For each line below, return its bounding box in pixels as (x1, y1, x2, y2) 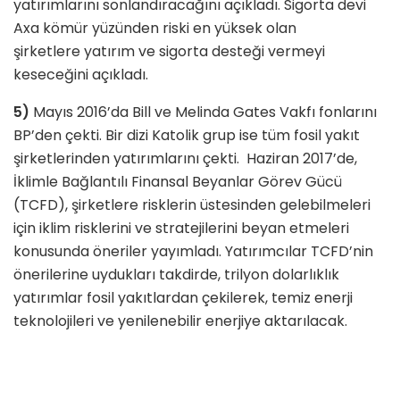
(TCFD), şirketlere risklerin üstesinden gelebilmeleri (13, 194, 371, 215)
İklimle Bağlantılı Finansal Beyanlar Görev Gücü (13, 171, 342, 192)
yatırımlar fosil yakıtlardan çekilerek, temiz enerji (13, 287, 353, 308)
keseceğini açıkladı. (13, 63, 148, 85)
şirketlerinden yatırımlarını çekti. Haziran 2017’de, (13, 147, 357, 169)
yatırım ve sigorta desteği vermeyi (84, 40, 325, 62)
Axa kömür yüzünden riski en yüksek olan (13, 17, 296, 38)
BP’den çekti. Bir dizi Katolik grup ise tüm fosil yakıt (13, 124, 360, 146)
